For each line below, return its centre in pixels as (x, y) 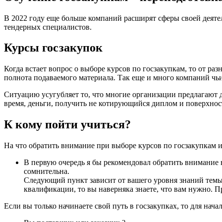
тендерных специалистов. (48, 27)
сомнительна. (47, 171)
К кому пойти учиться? (67, 125)
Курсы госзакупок (53, 48)
